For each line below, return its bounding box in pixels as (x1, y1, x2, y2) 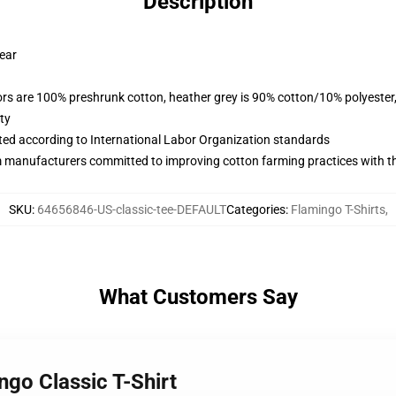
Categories (225, 202, 286, 217)
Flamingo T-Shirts (290, 202, 385, 217)
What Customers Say (98, 285, 298, 309)
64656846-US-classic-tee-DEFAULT (36, 202, 226, 217)
